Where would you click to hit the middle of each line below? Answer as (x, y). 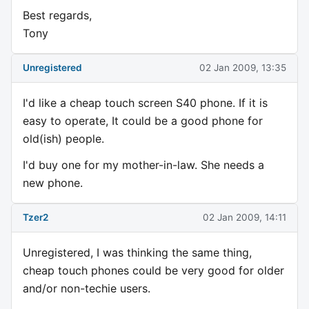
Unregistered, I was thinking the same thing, (137, 252)
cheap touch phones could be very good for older (153, 270)
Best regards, (57, 15)
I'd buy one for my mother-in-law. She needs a (143, 165)
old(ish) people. (63, 138)
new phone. (53, 182)
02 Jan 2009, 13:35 (243, 68)
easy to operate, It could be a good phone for (143, 120)
